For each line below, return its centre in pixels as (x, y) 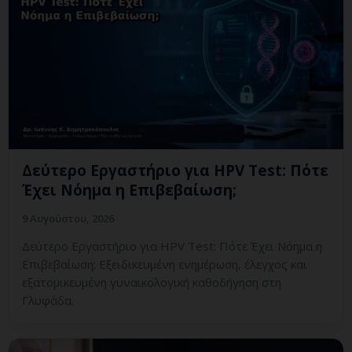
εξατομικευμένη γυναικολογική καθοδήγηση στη (152, 282)
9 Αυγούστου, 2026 (68, 219)
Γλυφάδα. (48, 301)
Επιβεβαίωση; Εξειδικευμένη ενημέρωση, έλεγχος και (165, 264)
